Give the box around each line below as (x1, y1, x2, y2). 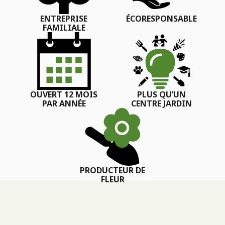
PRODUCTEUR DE (80, 164, 145, 176)
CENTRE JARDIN (131, 97, 192, 109)
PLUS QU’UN (137, 88, 186, 100)
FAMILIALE (42, 22, 85, 33)
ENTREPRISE (40, 13, 87, 24)
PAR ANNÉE (42, 97, 86, 109)
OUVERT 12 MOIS (30, 88, 97, 100)
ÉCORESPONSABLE (126, 13, 197, 24)
